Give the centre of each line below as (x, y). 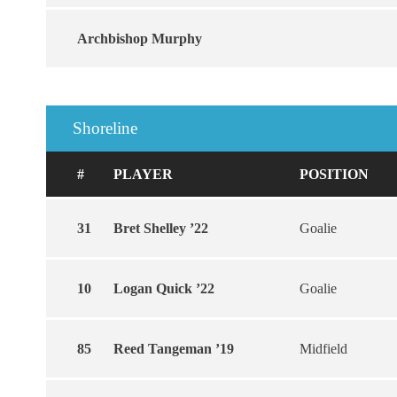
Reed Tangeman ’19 (174, 349)
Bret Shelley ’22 (161, 228)
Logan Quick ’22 (164, 288)
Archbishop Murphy (140, 39)
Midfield (323, 349)
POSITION (334, 174)
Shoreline (105, 128)
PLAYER (143, 174)
